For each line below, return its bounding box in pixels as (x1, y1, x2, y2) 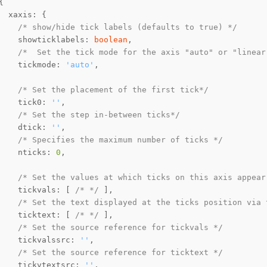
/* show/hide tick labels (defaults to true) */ (18, 23, 237, 32)
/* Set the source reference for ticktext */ (18, 248, 223, 257)
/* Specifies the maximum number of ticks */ (18, 135, 223, 145)
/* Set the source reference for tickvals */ (18, 223, 223, 232)
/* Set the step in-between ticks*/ (18, 110, 180, 120)
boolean (94, 35, 128, 45)
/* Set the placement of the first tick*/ (18, 85, 209, 95)
